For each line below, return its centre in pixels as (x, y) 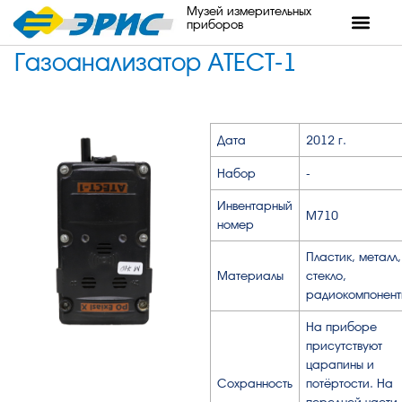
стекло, (326, 276)
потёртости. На (350, 384)
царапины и (340, 365)
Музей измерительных (249, 11)
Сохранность (255, 384)
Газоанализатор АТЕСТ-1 (155, 63)
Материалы (250, 276)
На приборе (341, 327)
